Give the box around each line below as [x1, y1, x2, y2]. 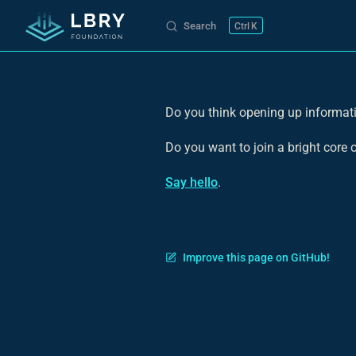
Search [184, 20, 217, 32]
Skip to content [25, 21, 90, 33]
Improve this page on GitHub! [183, 251, 330, 264]
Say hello [165, 175, 218, 190]
